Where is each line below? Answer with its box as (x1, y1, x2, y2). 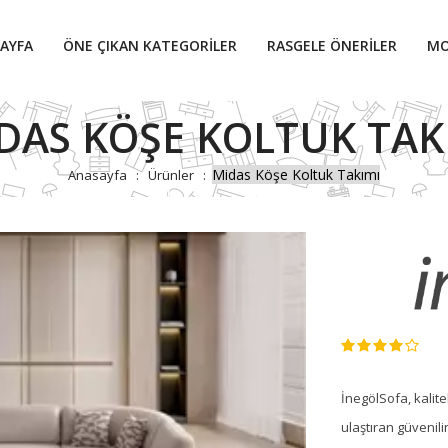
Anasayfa (68, 165, 127, 184)
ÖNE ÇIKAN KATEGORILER (63, 36, 237, 55)
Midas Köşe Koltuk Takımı (212, 164, 380, 184)
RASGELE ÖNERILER (267, 36, 397, 55)
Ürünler (148, 165, 194, 184)
